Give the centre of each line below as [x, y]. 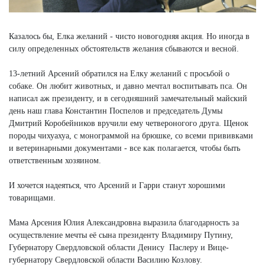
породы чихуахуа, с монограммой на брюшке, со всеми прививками [131, 135]
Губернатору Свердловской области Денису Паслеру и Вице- [119, 247]
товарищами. [32, 198]
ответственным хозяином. [55, 160]
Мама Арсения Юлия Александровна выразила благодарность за [124, 222]
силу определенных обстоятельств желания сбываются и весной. [125, 49]
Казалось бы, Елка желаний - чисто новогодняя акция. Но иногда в [129, 36]
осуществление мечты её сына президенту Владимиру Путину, [121, 235]
